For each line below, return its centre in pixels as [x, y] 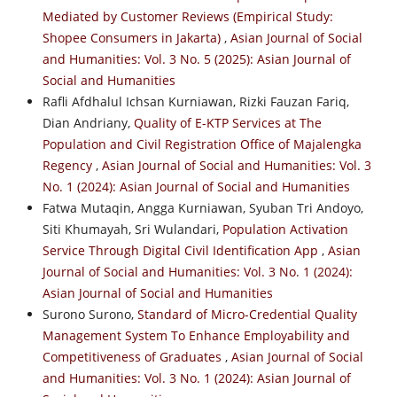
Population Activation [285, 229]
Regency [69, 165]
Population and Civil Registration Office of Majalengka [202, 144]
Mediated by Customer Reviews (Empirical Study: [187, 16]
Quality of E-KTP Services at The [227, 122]
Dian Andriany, [88, 122]
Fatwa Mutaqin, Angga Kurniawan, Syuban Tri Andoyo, [202, 207]
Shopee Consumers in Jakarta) [133, 37]
